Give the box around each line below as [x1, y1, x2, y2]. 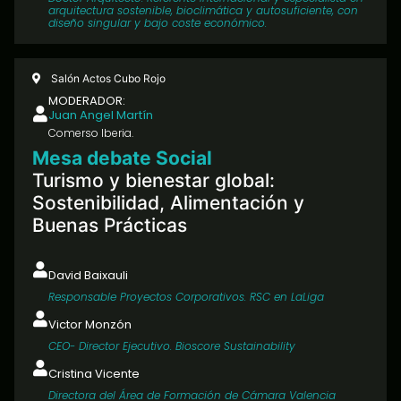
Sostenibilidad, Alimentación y [32, 192, 304, 215]
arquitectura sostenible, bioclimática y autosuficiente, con [48, 3, 358, 19]
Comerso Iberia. [48, 125, 133, 141]
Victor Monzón [48, 316, 132, 334]
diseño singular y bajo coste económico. [48, 15, 267, 31]
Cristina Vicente [48, 365, 140, 383]
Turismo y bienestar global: [32, 169, 275, 192]
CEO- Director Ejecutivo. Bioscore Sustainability [48, 338, 295, 354]
